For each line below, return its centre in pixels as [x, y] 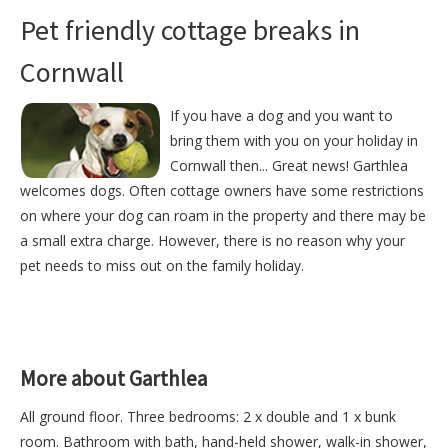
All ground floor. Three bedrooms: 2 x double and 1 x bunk [208, 417]
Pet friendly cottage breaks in [190, 30]
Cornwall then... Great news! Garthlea [289, 166]
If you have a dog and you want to [281, 116]
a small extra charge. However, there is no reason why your [212, 241]
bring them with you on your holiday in [294, 141]
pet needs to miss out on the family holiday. [162, 266]
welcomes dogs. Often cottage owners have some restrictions [222, 191]
